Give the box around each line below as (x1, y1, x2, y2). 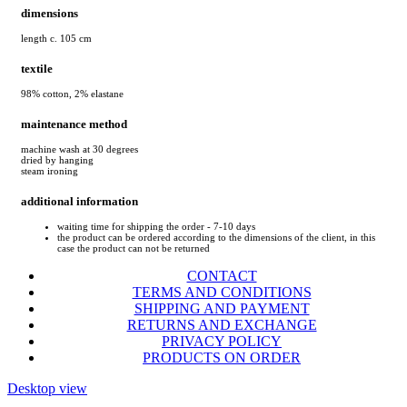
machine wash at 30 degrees (21, 144, 138, 155)
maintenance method (21, 116, 127, 131)
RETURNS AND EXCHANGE (126, 317, 317, 333)
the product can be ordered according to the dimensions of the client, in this (57, 232, 375, 243)
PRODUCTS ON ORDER (143, 350, 301, 366)
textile (21, 61, 53, 75)
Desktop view (7, 381, 87, 397)
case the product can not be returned (57, 243, 210, 254)
